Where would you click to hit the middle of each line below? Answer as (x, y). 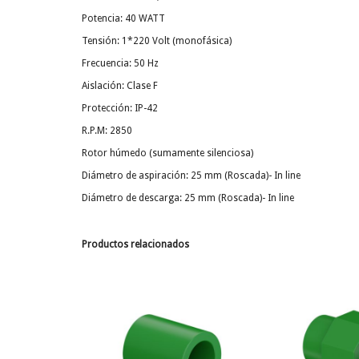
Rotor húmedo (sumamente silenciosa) (167, 153)
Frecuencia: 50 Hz (120, 64)
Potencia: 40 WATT (123, 19)
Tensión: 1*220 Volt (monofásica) (157, 41)
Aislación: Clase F (120, 86)
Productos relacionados (135, 245)
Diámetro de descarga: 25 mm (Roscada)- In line (188, 198)
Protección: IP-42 (120, 109)
